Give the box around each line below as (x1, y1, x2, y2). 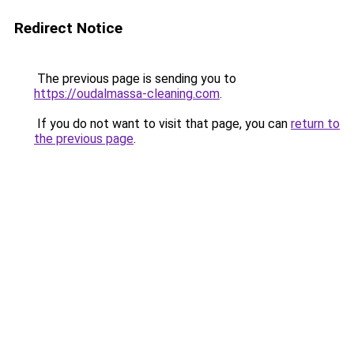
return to (291, 116, 340, 131)
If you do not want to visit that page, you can (34, 116, 291, 131)
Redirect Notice (14, 19, 122, 37)
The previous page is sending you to (34, 71, 236, 86)
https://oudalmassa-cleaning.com (34, 86, 220, 101)
